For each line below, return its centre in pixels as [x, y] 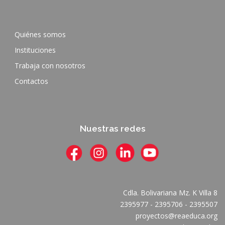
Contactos [31, 81]
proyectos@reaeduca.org [177, 216]
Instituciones [35, 50]
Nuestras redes [113, 129]
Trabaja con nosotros [50, 66]
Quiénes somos [40, 35]
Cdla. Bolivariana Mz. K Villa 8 [170, 193]
